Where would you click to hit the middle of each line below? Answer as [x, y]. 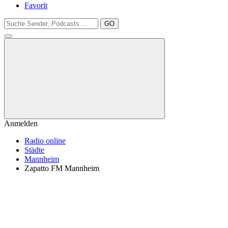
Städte [34, 150]
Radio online [45, 141]
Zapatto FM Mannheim [62, 168]
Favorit [36, 5]
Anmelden [21, 123]
